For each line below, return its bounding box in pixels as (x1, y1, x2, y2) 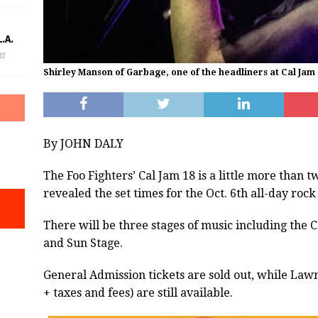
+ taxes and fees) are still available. (43, 286, 233, 300)
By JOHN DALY (43, 137, 124, 151)
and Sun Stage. (43, 236, 123, 251)
